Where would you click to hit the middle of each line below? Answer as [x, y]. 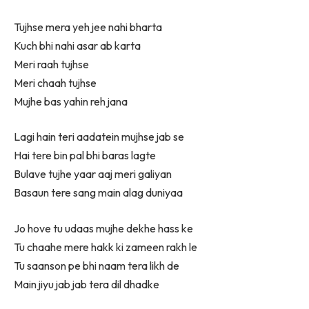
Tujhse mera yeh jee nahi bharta [88, 27]
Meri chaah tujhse [55, 82]
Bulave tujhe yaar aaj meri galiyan [93, 174]
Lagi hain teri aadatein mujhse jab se [99, 137]
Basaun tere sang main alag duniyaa [98, 193]
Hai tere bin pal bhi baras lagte [85, 156]
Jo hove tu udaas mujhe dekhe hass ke [103, 228]
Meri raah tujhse [51, 64]
